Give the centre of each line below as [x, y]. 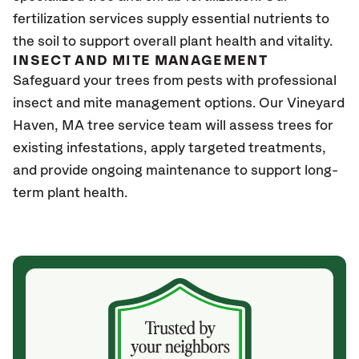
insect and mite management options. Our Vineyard [179, 103]
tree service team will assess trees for [209, 126]
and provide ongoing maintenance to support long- [175, 171]
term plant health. [70, 193]
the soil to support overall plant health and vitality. [174, 42]
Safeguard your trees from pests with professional [175, 81]
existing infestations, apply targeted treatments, [169, 148]
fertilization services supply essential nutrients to [171, 19]
